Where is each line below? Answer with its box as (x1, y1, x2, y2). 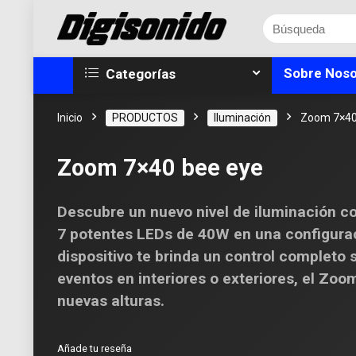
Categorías (103, 66, 176, 83)
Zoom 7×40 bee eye (57, 154, 263, 182)
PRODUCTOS (112, 111, 178, 125)
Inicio (57, 111, 83, 125)
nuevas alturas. (57, 292, 164, 311)
